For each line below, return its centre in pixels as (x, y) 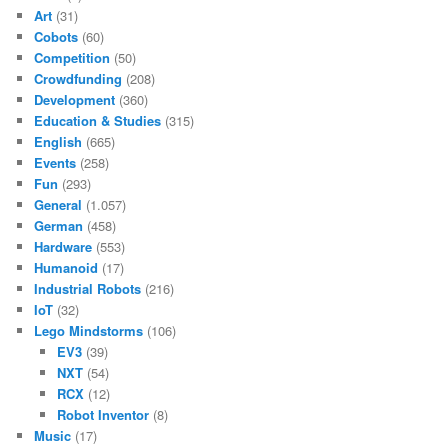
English (58, 142)
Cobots (56, 37)
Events (55, 163)
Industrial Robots (88, 289)
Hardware (63, 247)
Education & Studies (98, 121)
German (59, 226)
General (58, 205)
